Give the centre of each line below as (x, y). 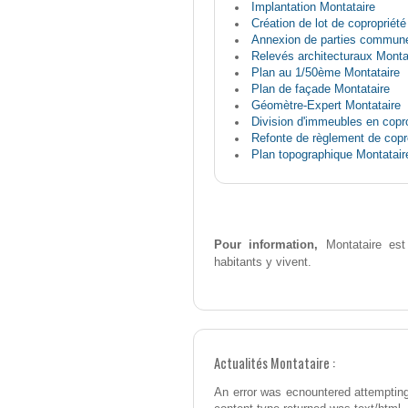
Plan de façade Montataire (320, 89)
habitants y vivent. (263, 262)
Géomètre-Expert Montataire (326, 106)
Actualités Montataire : (275, 363)
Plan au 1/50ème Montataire (325, 73)
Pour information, (266, 245)
